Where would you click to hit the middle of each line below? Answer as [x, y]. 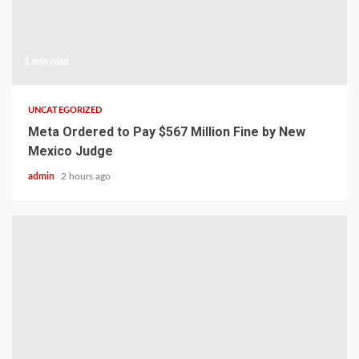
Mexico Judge [71, 151]
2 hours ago [86, 176]
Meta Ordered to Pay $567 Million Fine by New [167, 132]
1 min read [46, 62]
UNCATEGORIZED [65, 110]
